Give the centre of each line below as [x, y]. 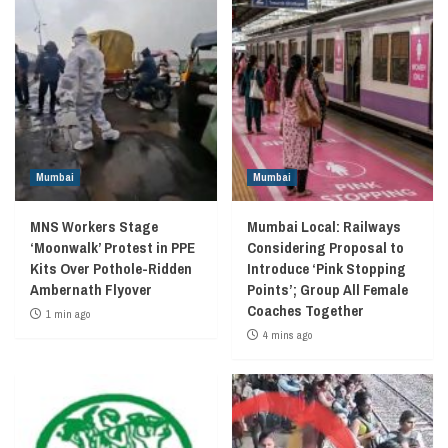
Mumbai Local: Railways [323, 226]
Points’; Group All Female [327, 289]
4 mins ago [287, 334]
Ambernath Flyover [91, 289]
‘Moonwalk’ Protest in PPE [112, 247]
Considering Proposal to [325, 247]
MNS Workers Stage [94, 226]
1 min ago [68, 313]
